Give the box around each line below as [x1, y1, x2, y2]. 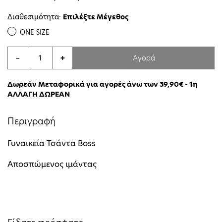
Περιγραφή [7, 115, 55, 128]
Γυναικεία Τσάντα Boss [7, 138, 96, 150]
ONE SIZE [20, 27, 50, 37]
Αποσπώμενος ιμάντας [7, 159, 97, 170]
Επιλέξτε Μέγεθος [63, 11, 128, 22]
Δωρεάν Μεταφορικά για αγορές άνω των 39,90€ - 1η [7, 79, 197, 89]
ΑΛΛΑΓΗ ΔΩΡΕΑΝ [7, 89, 70, 99]
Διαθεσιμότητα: [7, 11, 61, 22]
